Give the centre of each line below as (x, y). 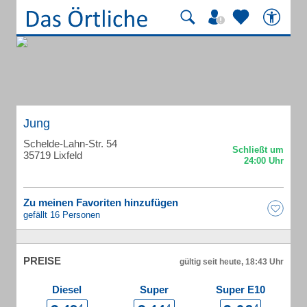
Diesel (67, 290)
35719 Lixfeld (53, 155)
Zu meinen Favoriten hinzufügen (101, 202)
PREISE (42, 261)
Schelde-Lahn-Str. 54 (70, 144)
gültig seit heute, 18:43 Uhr (232, 262)
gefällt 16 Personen (62, 215)
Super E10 (241, 290)
